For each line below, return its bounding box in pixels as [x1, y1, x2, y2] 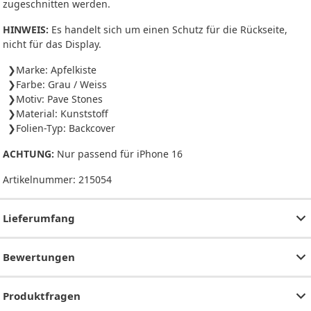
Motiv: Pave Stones [16, 92, 103, 106]
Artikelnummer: [3, 172, 78, 186]
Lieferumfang [3, 210, 75, 225]
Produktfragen [3, 288, 81, 303]
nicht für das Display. [3, 37, 101, 51]
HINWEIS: [3, 22, 49, 36]
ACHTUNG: [3, 146, 54, 160]
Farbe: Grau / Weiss [16, 77, 107, 91]
